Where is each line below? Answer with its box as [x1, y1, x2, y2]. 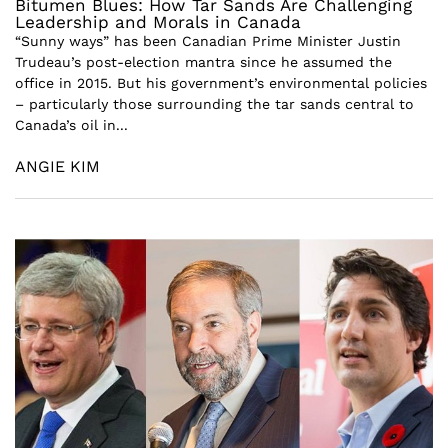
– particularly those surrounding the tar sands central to [15, 96, 414, 112]
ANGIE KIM [15, 157, 100, 176]
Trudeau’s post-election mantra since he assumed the [15, 54, 392, 70]
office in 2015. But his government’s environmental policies [15, 75, 427, 91]
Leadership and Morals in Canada [15, 12, 301, 32]
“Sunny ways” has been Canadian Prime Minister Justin [15, 33, 401, 49]
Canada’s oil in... [15, 117, 128, 133]
